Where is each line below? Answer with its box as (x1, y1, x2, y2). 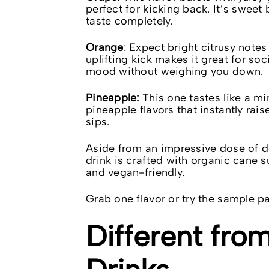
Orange (86, 41, 124, 54)
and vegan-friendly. (86, 166, 185, 179)
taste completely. (86, 14, 173, 28)
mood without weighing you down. (86, 65, 264, 78)
